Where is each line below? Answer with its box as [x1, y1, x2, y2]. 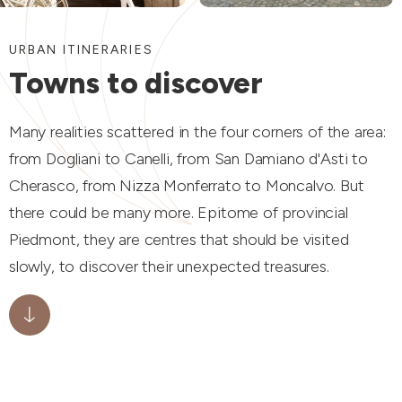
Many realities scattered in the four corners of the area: [9, 122, 386, 143]
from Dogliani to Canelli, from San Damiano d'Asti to [9, 149, 368, 170]
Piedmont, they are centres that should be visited [9, 230, 349, 250]
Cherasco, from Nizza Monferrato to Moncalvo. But [9, 176, 364, 197]
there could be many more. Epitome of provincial [9, 203, 348, 223]
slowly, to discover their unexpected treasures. [9, 257, 334, 277]
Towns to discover [9, 65, 264, 101]
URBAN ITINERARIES [9, 42, 153, 58]
